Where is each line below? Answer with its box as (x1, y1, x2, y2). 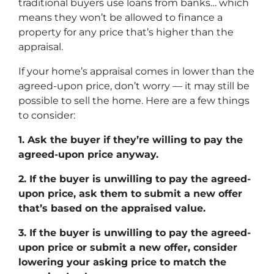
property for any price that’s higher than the (18, 26, 234, 38)
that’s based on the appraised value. (18, 202, 206, 214)
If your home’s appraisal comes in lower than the (18, 65, 254, 77)
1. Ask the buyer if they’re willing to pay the (18, 133, 243, 146)
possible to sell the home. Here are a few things (18, 94, 250, 106)
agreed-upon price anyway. (18, 148, 158, 160)
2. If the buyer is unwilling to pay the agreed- (18, 172, 251, 185)
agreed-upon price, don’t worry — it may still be (18, 80, 250, 92)
